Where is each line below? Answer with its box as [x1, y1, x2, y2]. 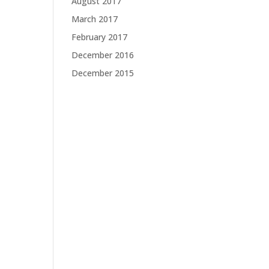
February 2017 [71, 31, 128, 43]
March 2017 [71, 13, 118, 25]
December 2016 [71, 49, 134, 61]
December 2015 [71, 67, 134, 79]
